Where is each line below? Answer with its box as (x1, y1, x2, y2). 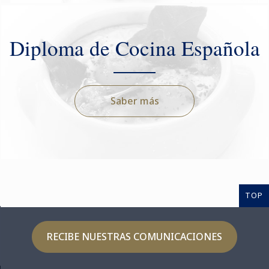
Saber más (110, 94, 159, 108)
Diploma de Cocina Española (9, 34, 260, 62)
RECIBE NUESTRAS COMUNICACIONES (47, 230, 222, 244)
